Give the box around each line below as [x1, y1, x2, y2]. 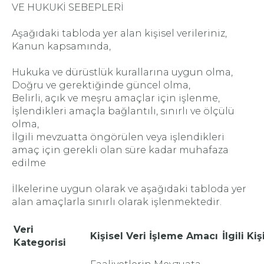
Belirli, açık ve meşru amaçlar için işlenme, [12, 93, 220, 104]
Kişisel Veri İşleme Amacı [90, 230, 218, 242]
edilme [12, 157, 46, 169]
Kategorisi [14, 237, 66, 248]
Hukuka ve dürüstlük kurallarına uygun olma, [12, 67, 233, 78]
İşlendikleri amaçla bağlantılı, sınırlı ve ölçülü [12, 105, 235, 117]
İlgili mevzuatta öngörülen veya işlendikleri [12, 131, 225, 143]
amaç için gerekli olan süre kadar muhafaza [12, 144, 229, 156]
